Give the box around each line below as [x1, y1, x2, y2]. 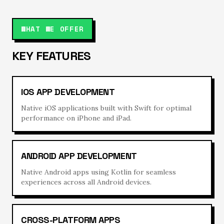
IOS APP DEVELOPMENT [21, 86, 115, 97]
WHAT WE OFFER [21, 23, 84, 34]
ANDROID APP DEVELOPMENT [21, 150, 137, 161]
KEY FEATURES [12, 48, 91, 63]
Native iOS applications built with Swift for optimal [21, 103, 191, 112]
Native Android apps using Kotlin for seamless [21, 167, 176, 176]
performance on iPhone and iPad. [21, 113, 131, 122]
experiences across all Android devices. [21, 177, 151, 186]
